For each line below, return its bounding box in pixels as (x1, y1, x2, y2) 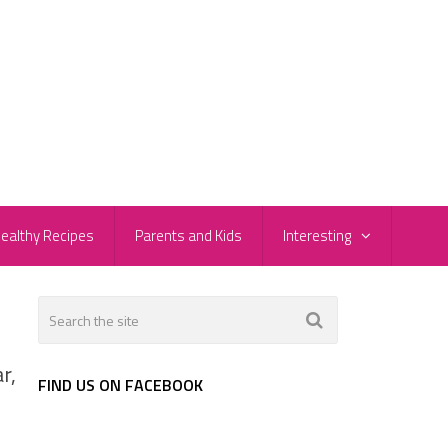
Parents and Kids (135, 224, 242, 248)
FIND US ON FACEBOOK (38, 373, 203, 398)
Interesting (283, 224, 351, 248)
